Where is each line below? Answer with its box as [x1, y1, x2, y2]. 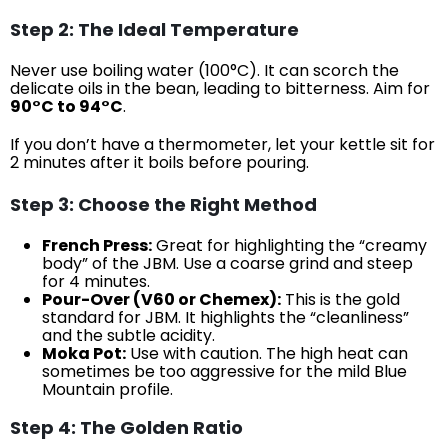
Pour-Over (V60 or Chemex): [42, 287, 281, 311]
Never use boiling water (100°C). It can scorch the [10, 58, 399, 82]
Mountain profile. [42, 377, 173, 401]
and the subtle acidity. [42, 323, 215, 347]
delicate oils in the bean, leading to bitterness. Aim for [10, 76, 430, 100]
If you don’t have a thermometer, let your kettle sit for [10, 132, 435, 156]
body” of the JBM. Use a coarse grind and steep [42, 251, 413, 275]
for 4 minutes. [42, 269, 150, 293]
